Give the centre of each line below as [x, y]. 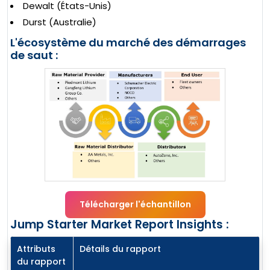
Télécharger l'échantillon [135, 205]
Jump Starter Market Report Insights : [120, 225]
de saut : [34, 55]
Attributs [36, 249]
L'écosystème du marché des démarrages [128, 43]
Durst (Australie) [60, 22]
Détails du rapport [120, 249]
